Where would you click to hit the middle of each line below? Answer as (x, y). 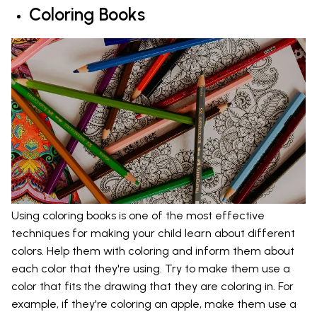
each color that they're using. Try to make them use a (151, 269)
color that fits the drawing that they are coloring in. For (152, 287)
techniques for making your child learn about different (153, 234)
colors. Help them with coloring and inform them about (153, 251)
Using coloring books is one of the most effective (138, 216)
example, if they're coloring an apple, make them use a (154, 304)
